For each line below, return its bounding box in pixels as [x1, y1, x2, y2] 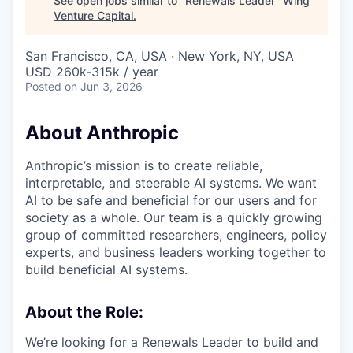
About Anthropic [25, 121, 179, 144]
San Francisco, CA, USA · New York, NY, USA [25, 47, 294, 64]
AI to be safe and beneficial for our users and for [25, 192, 317, 209]
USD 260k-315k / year [25, 63, 158, 80]
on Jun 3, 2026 [65, 79, 143, 93]
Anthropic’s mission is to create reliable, [25, 158, 262, 174]
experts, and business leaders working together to [25, 244, 326, 261]
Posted [25, 79, 61, 93]
